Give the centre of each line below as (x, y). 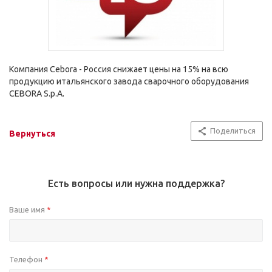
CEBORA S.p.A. (37, 93)
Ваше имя (28, 209)
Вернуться (32, 134)
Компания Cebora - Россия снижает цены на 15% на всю (119, 69)
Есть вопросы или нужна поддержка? (136, 183)
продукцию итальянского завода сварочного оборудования (129, 81)
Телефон (27, 259)
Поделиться (233, 131)
